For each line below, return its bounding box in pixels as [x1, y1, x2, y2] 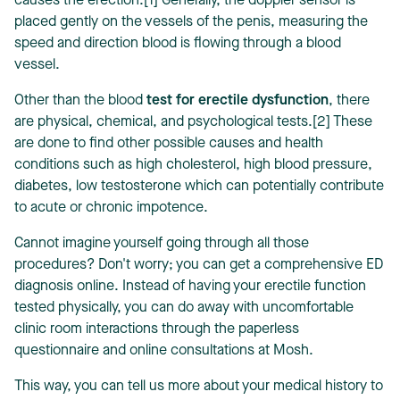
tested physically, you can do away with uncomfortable [14, 301, 354, 315]
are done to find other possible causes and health [14, 137, 323, 151]
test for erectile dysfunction [146, 94, 329, 108]
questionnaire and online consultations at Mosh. [14, 344, 313, 358]
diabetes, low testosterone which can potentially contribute [14, 179, 384, 194]
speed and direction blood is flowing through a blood [14, 37, 341, 51]
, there [329, 94, 370, 108]
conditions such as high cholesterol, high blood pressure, [14, 158, 372, 172]
